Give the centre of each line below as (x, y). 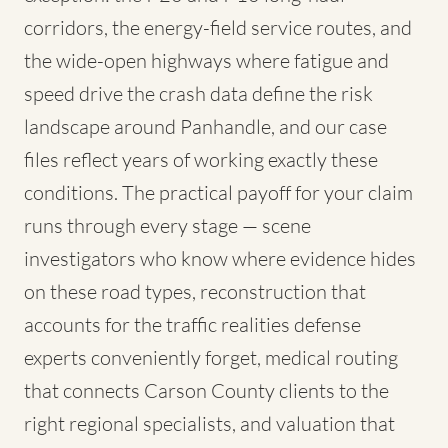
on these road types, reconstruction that (195, 291)
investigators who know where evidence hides (220, 258)
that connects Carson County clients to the (206, 390)
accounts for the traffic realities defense (192, 324)
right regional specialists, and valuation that (209, 423)
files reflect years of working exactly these (201, 159)
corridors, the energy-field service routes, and (218, 27)
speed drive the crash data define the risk (198, 93)
